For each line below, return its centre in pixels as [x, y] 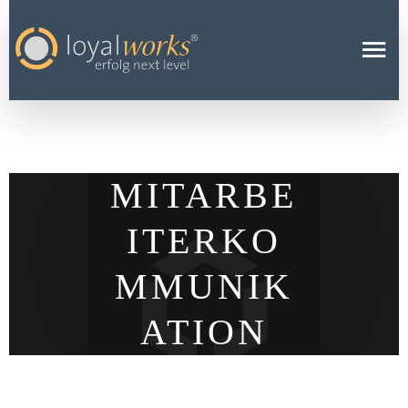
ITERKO [204, 241]
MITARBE [204, 195]
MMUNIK [204, 286]
